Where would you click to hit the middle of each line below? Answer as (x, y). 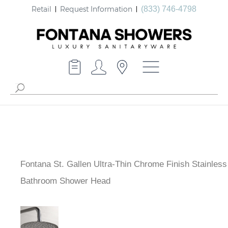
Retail (41, 9)
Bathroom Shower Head (65, 181)
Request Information (96, 9)
